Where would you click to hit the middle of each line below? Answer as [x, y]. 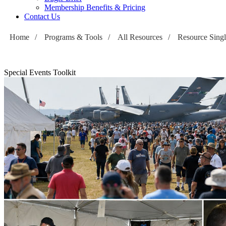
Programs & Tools [73, 37]
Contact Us [42, 17]
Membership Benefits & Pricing [95, 8]
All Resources [140, 37]
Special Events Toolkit [40, 73]
